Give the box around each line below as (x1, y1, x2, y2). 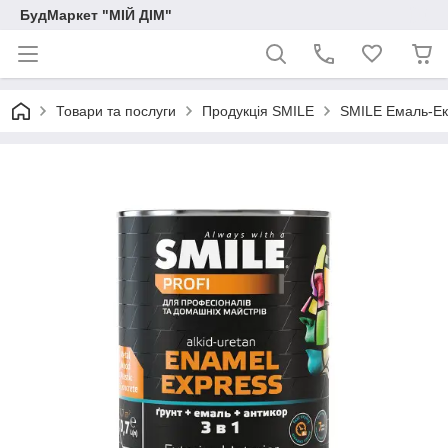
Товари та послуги (56, 103, 176, 119)
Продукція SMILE (202, 103, 314, 119)
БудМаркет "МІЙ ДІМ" (20, 7, 172, 23)
